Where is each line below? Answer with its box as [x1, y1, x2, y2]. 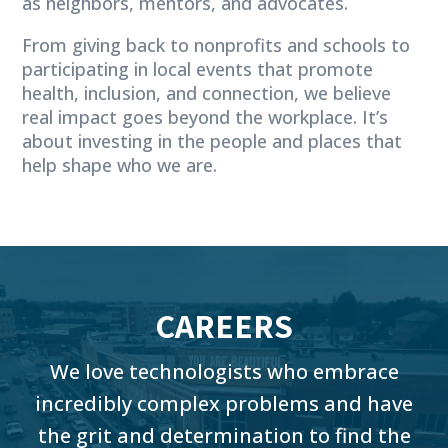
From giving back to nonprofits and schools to [22, 32, 411, 57]
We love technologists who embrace [49, 357, 399, 385]
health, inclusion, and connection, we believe [22, 80, 392, 105]
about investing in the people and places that [22, 128, 403, 153]
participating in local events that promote [22, 56, 374, 81]
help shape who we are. [22, 152, 218, 177]
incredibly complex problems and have [35, 389, 413, 417]
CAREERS [155, 302, 293, 348]
